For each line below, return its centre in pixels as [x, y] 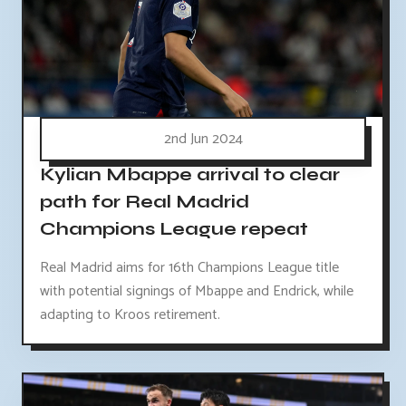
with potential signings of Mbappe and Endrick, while [197, 291]
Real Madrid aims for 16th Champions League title [189, 267]
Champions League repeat [174, 228]
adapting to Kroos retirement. [130, 314]
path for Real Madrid [145, 201]
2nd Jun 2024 [203, 139]
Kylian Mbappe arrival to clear [190, 174]
